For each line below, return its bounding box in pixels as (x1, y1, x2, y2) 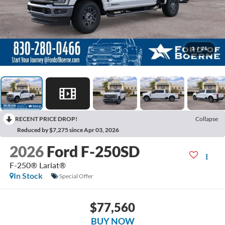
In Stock (13, 171, 43, 181)
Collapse (195, 115, 218, 123)
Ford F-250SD (46, 142, 140, 161)
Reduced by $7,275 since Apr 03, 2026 (17, 126, 119, 134)
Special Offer (59, 172, 93, 180)
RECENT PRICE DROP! (15, 115, 77, 123)
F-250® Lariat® (9, 160, 66, 170)
